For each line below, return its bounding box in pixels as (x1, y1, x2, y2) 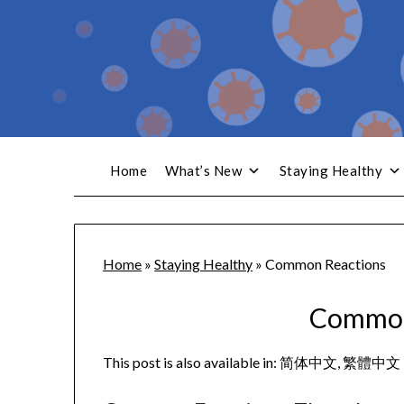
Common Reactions (265, 255, 387, 273)
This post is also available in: (103, 353, 280, 372)
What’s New (165, 162, 242, 179)
